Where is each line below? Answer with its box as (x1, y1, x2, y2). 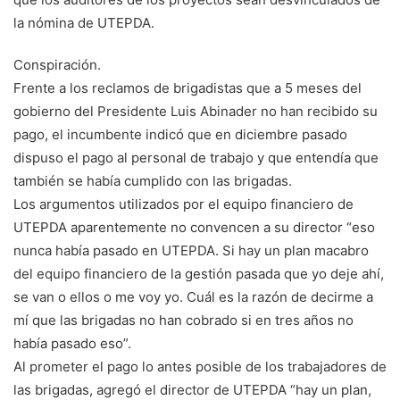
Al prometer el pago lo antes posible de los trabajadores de (13, 358, 387, 376)
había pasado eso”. (13, 335, 131, 353)
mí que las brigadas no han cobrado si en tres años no (13, 312, 354, 329)
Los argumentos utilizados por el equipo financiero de (13, 196, 354, 213)
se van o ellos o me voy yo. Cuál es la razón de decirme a (13, 288, 373, 306)
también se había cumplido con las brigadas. (13, 172, 292, 190)
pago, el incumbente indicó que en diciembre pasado (13, 126, 347, 144)
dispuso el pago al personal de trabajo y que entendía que (13, 149, 379, 167)
